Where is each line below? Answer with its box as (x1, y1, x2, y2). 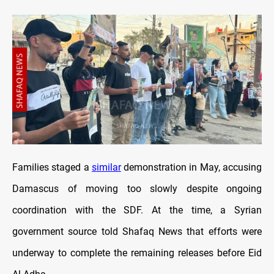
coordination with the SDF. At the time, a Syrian (12, 204, 262, 216)
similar (91, 161, 121, 173)
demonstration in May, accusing (120, 161, 262, 173)
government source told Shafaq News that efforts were (12, 225, 262, 237)
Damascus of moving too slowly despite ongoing (12, 182, 262, 194)
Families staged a (12, 161, 92, 173)
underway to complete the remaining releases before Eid (12, 246, 262, 259)
